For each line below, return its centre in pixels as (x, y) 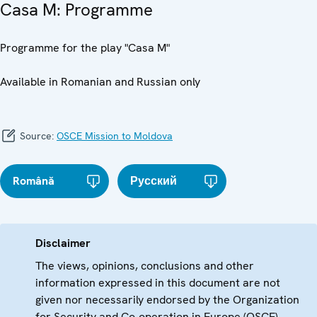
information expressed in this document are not (158, 283)
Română (34, 181)
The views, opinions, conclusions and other (145, 266)
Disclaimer (63, 243)
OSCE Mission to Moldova (115, 136)
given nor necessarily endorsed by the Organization (167, 300)
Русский (154, 181)
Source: (37, 136)
